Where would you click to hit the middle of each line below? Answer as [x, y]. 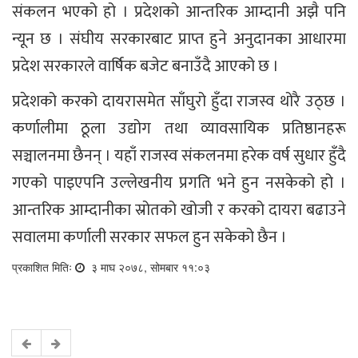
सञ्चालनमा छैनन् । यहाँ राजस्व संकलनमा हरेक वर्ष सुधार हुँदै [179, 156]
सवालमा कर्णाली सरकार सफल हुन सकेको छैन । [149, 238]
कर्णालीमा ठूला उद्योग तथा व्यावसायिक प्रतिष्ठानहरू [179, 129]
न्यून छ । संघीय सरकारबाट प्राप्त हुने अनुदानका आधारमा [179, 40]
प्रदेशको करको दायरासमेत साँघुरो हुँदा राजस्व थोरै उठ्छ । [179, 102]
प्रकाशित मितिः [44, 267]
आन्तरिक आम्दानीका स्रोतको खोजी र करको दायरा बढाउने [179, 211]
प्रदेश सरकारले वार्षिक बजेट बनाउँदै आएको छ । [145, 67]
